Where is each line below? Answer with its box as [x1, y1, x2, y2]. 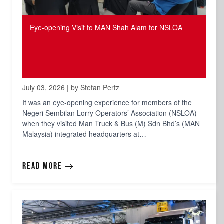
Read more [22, 161, 62, 172]
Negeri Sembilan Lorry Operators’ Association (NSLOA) [22, 108, 197, 118]
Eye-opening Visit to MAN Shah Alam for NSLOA [30, 22, 182, 33]
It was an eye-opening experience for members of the [22, 97, 192, 108]
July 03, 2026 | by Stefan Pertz [22, 82, 119, 93]
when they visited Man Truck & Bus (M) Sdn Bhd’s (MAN [22, 118, 200, 129]
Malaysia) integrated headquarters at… [22, 129, 146, 139]
